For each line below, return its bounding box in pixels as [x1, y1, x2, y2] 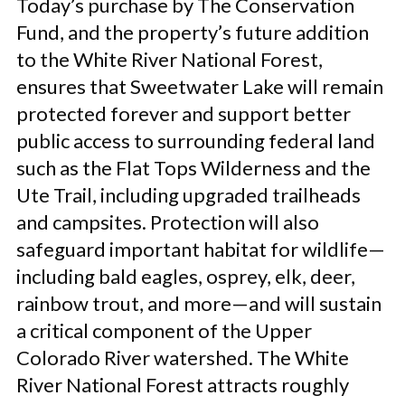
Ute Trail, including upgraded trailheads [16, 183, 361, 207]
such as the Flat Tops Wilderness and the [16, 155, 371, 180]
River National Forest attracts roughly [16, 372, 349, 397]
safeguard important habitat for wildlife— [16, 237, 385, 261]
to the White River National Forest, [16, 47, 323, 71]
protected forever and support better [16, 101, 351, 126]
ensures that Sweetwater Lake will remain [16, 74, 383, 99]
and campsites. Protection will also [16, 210, 319, 234]
